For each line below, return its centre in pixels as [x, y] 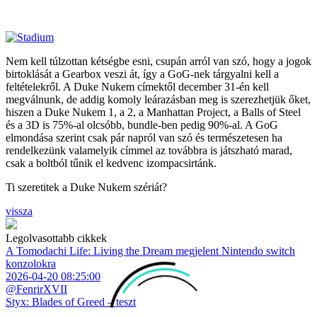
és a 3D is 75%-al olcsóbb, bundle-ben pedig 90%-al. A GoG [142, 125]
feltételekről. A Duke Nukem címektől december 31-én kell [137, 87]
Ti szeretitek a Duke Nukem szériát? [86, 188]
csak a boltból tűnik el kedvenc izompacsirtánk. [111, 163]
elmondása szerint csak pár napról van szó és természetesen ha [144, 138]
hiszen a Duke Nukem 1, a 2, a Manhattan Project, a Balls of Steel [153, 113]
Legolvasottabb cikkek [56, 238]
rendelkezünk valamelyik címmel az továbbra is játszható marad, [149, 151]
